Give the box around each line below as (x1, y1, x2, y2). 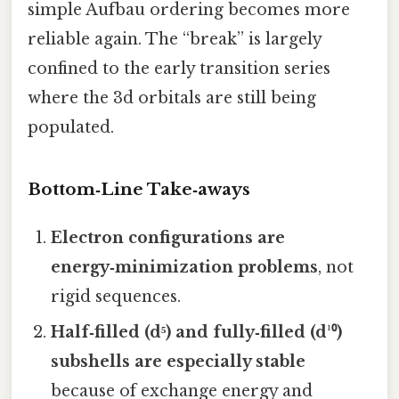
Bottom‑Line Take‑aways (28, 179, 250, 200)
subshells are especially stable (51, 352, 306, 372)
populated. (28, 117, 114, 137)
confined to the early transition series (28, 58, 330, 78)
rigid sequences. (51, 287, 182, 307)
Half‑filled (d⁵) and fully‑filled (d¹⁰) (51, 322, 343, 343)
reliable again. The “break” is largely (28, 28, 322, 49)
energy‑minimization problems (51, 257, 319, 278)
